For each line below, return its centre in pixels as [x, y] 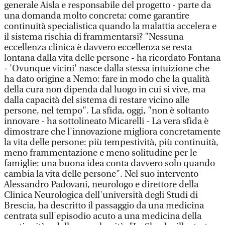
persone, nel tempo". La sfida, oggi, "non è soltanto [106, 111]
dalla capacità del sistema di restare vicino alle [97, 100]
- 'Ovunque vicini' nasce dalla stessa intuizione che [107, 69]
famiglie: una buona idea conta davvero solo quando [109, 163]
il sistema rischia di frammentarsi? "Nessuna [94, 37]
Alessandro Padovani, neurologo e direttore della [101, 185]
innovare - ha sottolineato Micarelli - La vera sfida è [106, 121]
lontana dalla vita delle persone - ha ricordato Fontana [112, 58]
